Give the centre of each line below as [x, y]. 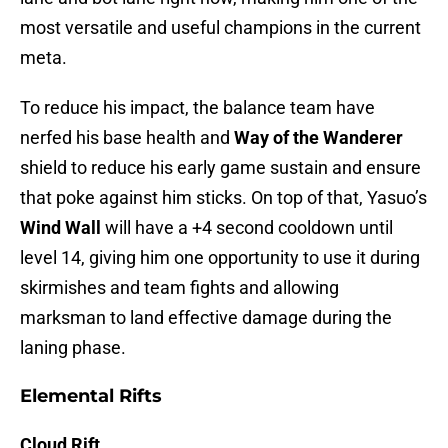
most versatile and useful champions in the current [220, 28]
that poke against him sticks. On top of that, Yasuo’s [223, 198]
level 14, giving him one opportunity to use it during [220, 258]
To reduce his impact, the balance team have [197, 108]
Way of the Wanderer [318, 138]
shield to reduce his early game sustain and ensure [220, 168]
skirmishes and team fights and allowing [179, 288]
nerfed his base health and [127, 138]
